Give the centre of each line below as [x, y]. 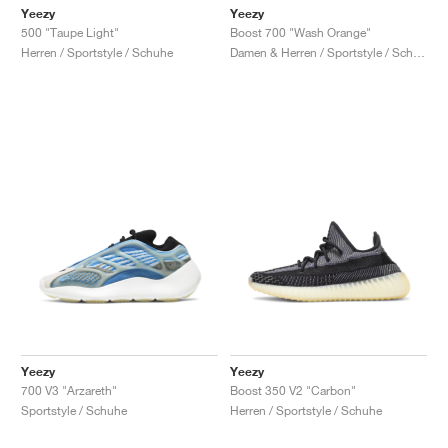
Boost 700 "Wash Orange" [300, 32]
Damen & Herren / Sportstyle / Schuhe [419, 52]
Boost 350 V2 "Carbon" [293, 390]
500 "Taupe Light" [70, 32]
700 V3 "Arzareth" [69, 390]
